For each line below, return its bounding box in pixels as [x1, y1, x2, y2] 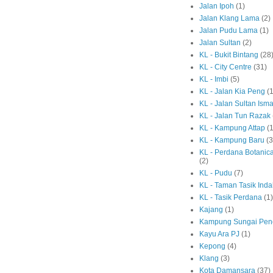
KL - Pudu [199, 169, 232, 178]
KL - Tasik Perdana [199, 193, 262, 202]
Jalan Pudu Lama [199, 26, 258, 35]
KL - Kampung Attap [199, 124, 265, 133]
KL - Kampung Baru [199, 136, 264, 145]
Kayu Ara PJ [199, 230, 239, 239]
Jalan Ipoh [199, 2, 234, 11]
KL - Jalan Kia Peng [199, 87, 265, 96]
